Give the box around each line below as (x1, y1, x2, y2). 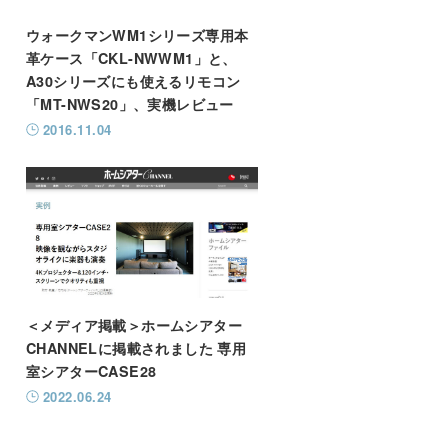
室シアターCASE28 (25, 360, 157, 381)
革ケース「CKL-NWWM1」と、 (25, 48, 237, 69)
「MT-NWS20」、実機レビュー (25, 94, 234, 115)
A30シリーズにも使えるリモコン (25, 71, 241, 92)
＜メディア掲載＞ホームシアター (25, 314, 242, 335)
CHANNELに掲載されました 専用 (25, 337, 247, 358)
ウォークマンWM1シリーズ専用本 (25, 25, 249, 46)
